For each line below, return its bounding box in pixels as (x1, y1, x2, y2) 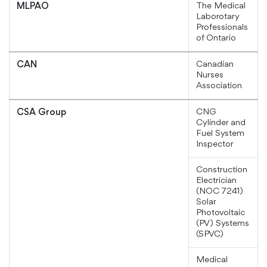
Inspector (196, 140, 234, 150)
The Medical (196, 2, 246, 11)
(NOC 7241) (196, 187, 243, 197)
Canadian (196, 60, 234, 70)
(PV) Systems (196, 219, 249, 229)
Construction (196, 166, 247, 175)
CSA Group (17, 108, 66, 117)
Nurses (196, 71, 223, 80)
